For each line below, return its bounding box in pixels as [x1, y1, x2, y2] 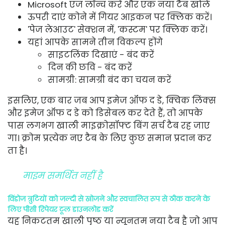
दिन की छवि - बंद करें [48, 61, 132, 73]
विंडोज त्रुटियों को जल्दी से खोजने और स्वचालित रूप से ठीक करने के [8, 193, 210, 204]
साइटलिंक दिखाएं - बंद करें [48, 48, 154, 61]
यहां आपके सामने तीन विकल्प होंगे [28, 36, 163, 48]
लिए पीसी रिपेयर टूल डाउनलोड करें [8, 204, 113, 214]
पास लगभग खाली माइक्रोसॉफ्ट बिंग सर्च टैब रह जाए [8, 119, 210, 132]
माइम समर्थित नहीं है [23, 169, 102, 182]
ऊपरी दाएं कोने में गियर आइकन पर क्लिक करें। [28, 11, 212, 23]
